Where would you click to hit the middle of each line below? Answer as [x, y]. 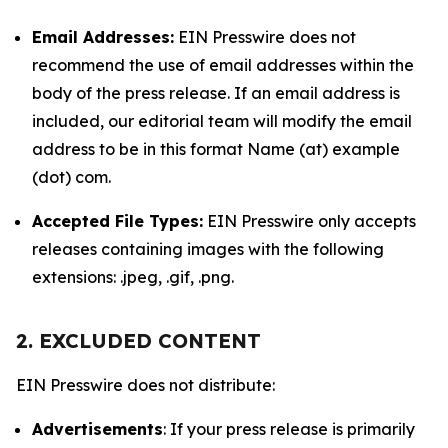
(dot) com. [71, 177]
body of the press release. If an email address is [216, 93]
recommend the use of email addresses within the [223, 65]
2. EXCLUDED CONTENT [138, 340]
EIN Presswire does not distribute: [145, 385]
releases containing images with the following [208, 249]
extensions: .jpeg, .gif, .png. [133, 277]
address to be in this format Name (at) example [216, 149]
